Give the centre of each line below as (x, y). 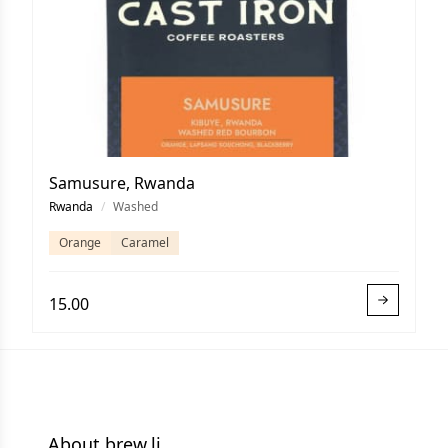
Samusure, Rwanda (122, 183)
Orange (80, 242)
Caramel (145, 242)
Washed (135, 206)
